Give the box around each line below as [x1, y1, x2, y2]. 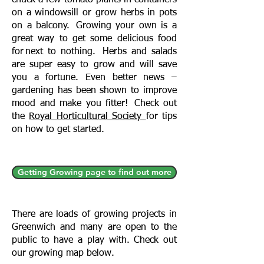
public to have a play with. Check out [12, 236, 177, 245]
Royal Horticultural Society [29, 112, 146, 121]
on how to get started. [12, 125, 104, 134]
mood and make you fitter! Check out [12, 99, 177, 108]
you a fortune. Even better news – [12, 73, 177, 82]
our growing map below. [12, 249, 114, 258]
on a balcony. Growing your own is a [12, 21, 177, 31]
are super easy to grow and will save [12, 60, 177, 70]
